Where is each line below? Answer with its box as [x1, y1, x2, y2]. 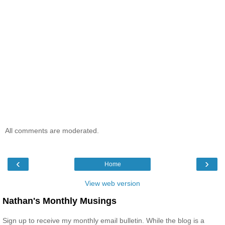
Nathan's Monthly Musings [3, 196, 117, 206]
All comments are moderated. [5, 127, 99, 135]
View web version [85, 179, 140, 188]
